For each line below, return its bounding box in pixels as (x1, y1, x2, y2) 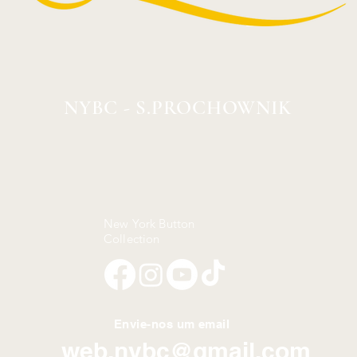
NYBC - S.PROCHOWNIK (64, 95, 292, 120)
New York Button (104, 215, 195, 231)
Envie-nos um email (114, 316, 230, 331)
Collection (104, 230, 160, 246)
